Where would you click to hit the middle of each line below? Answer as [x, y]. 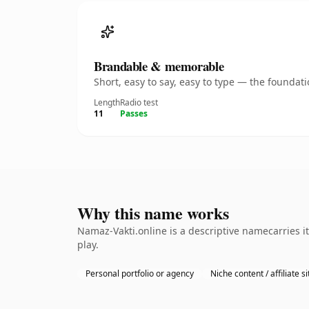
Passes [134, 113]
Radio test [139, 102]
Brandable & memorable [159, 66]
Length [107, 102]
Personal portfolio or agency [140, 273]
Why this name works [153, 213]
